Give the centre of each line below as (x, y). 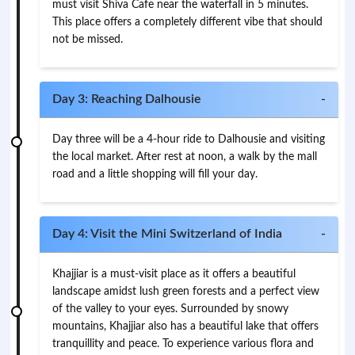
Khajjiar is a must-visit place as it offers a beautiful (174, 274)
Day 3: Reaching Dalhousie (127, 99)
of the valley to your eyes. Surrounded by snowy (171, 309)
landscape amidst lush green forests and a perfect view (186, 292)
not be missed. (88, 40)
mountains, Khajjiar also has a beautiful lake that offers (186, 326)
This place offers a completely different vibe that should (188, 22)
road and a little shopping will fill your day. (155, 174)
